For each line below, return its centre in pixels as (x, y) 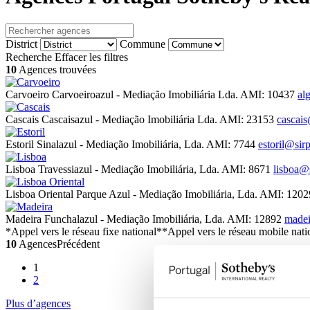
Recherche (29, 57)
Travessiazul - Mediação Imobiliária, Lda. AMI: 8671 (156, 170)
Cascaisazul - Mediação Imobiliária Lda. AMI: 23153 (159, 120)
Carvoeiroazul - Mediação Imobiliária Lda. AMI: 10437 (175, 95)
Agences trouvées (56, 70)
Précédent (78, 244)
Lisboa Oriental (39, 194)
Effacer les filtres (91, 57)
